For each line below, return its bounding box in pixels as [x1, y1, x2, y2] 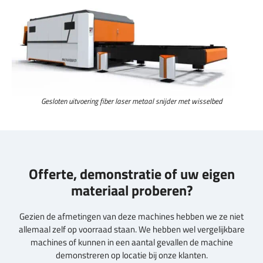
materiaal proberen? [70, 179, 193, 201]
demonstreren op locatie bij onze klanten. [55, 248, 208, 262]
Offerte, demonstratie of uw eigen [28, 163, 235, 184]
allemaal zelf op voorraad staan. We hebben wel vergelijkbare [18, 222, 245, 236]
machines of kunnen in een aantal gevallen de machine [30, 235, 233, 249]
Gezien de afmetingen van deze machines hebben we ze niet [19, 209, 244, 223]
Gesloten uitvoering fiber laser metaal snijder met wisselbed [41, 95, 222, 107]
